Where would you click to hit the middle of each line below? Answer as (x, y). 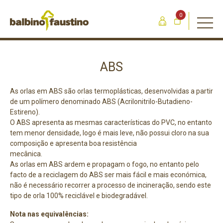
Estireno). (25, 112)
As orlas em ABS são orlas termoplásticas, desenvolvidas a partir (111, 91)
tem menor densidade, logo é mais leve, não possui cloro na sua (110, 133)
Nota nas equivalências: (49, 214)
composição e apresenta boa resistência (73, 143)
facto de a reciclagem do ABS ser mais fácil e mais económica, (108, 175)
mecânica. (26, 154)
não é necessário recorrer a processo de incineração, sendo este (111, 185)
